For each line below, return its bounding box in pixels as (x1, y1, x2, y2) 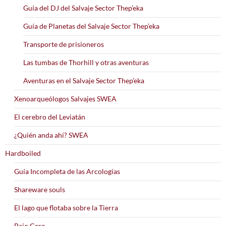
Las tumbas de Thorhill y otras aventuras (23, 58, 149, 67)
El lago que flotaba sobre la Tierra (14, 203, 118, 212)
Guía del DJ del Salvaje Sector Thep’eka (23, 3, 143, 12)
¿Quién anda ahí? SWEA (14, 130, 88, 139)
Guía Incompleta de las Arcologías (14, 166, 120, 176)
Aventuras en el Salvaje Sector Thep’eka (23, 76, 144, 85)
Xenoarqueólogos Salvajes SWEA (14, 94, 117, 103)
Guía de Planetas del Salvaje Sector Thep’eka (23, 21, 159, 30)
